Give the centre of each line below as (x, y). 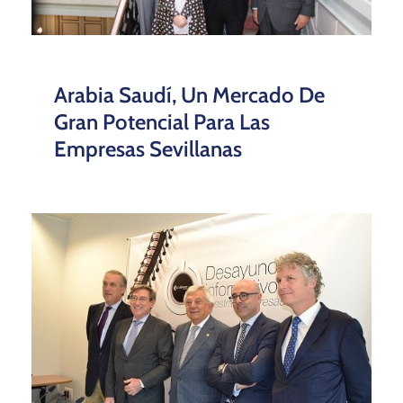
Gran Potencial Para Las (162, 121)
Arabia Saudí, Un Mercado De (189, 94)
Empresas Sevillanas (148, 148)
